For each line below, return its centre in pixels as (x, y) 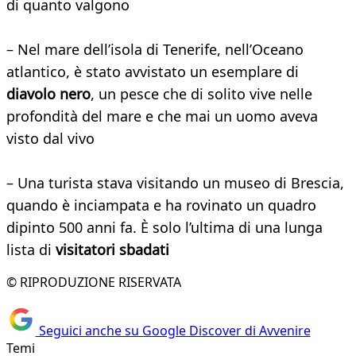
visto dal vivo (50, 139)
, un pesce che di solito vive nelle (201, 94)
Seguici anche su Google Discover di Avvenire (173, 330)
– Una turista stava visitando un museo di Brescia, (175, 183)
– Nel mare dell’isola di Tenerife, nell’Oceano (155, 50)
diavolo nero (48, 94)
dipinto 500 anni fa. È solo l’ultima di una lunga (164, 228)
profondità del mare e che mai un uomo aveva (162, 116)
